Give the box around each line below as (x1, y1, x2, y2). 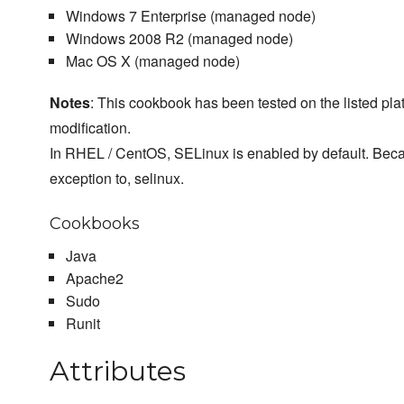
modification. (50, 117, 131, 139)
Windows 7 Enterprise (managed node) (65, 5, 316, 27)
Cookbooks (50, 214, 140, 234)
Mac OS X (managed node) (65, 50, 240, 72)
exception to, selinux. (50, 168, 184, 189)
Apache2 (65, 268, 124, 289)
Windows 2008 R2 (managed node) (65, 28, 293, 50)
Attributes (50, 354, 186, 389)
